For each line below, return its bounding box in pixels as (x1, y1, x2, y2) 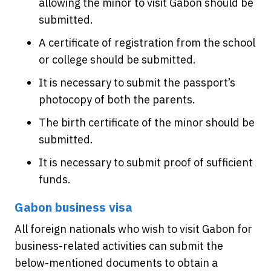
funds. (39, 172, 71, 186)
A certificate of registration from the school (39, 36, 255, 50)
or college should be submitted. (39, 53, 196, 67)
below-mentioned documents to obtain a (15, 256, 218, 270)
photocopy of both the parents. (39, 93, 195, 106)
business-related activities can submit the (15, 239, 223, 253)
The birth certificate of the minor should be (39, 116, 255, 129)
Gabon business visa (15, 199, 132, 215)
